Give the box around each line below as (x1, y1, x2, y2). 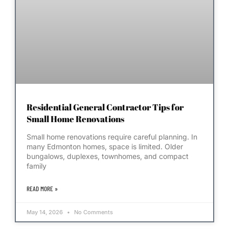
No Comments (73, 209, 113, 216)
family (27, 162, 47, 171)
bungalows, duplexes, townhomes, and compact (27, 152, 189, 161)
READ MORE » (27, 185, 58, 193)
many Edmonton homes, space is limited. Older (27, 142, 183, 151)
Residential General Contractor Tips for (27, 101, 184, 113)
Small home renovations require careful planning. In (27, 132, 197, 142)
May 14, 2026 (27, 209, 64, 216)
